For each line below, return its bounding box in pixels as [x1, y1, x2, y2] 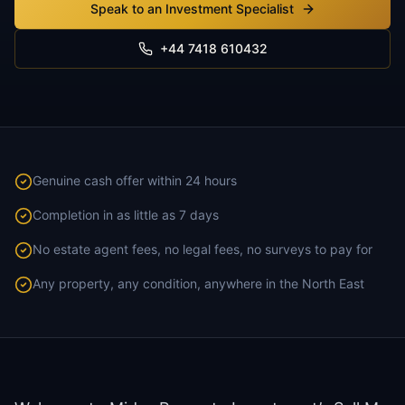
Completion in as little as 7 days [33, 207, 219, 222]
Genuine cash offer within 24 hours [33, 173, 237, 188]
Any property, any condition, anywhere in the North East [33, 276, 364, 291]
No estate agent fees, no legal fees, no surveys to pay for [33, 241, 372, 257]
